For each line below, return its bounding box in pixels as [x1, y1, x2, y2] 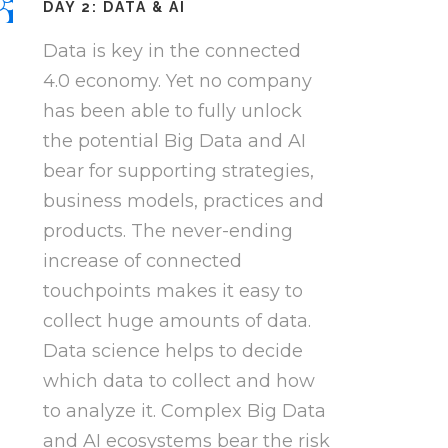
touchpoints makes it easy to [42, 280, 303, 303]
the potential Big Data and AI [42, 130, 306, 153]
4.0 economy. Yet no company [42, 70, 312, 93]
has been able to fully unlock [42, 100, 302, 123]
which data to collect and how [42, 370, 315, 393]
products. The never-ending [42, 220, 293, 243]
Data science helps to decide [42, 340, 303, 363]
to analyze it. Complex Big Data [42, 400, 326, 423]
